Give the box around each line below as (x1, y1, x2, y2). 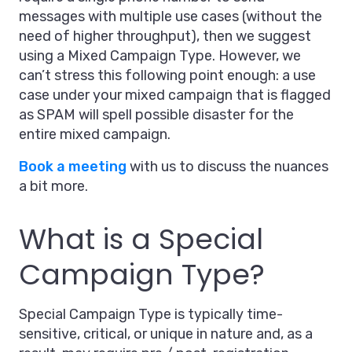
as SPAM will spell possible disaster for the (19, 106, 294, 124)
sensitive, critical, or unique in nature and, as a (19, 325, 313, 343)
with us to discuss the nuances (126, 158, 328, 176)
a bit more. (19, 178, 88, 196)
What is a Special (19, 219, 263, 260)
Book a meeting (19, 158, 126, 176)
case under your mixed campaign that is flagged (19, 86, 331, 104)
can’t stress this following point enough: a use (19, 67, 316, 85)
